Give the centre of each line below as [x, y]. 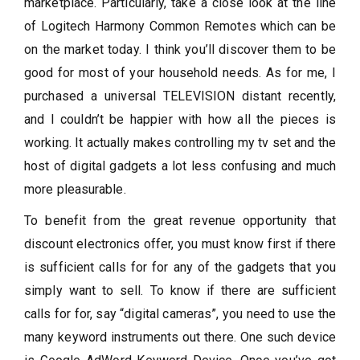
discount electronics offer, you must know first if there [180, 243]
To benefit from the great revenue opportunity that [180, 220]
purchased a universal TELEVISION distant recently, [180, 96]
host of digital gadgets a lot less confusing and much [180, 166]
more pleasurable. [75, 189]
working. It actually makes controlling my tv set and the [180, 142]
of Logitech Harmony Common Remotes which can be [180, 26]
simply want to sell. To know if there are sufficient [180, 290]
